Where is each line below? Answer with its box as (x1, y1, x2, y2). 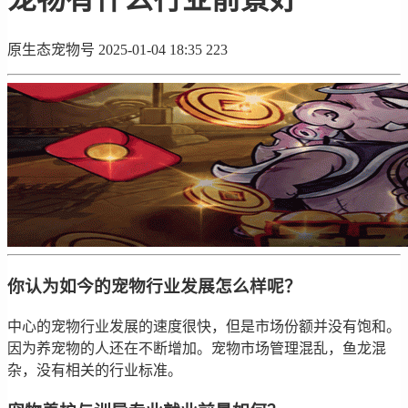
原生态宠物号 (7, 41, 95, 57)
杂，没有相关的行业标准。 (7, 362, 182, 378)
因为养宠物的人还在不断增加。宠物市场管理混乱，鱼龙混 (7, 341, 386, 356)
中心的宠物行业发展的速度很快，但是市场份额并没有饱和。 (7, 319, 401, 334)
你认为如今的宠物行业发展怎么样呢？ (7, 277, 301, 297)
